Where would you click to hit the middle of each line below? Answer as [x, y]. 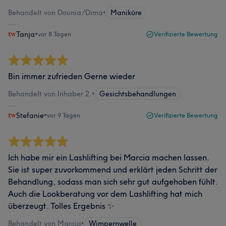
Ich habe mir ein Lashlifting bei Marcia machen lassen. [108, 157]
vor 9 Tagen [64, 115]
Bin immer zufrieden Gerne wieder [72, 76]
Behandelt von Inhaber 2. [50, 94]
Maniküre [126, 13]
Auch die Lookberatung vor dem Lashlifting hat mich [105, 194]
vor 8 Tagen [54, 34]
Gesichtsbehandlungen [138, 94]
